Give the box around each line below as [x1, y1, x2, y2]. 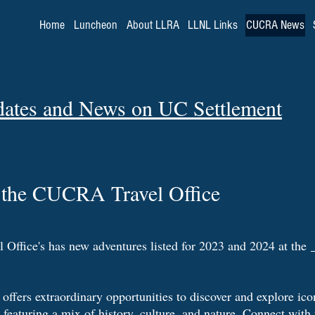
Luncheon [74, 18, 117, 32]
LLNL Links [187, 18, 238, 32]
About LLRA [126, 18, 179, 32]
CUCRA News [245, 18, 304, 32]
